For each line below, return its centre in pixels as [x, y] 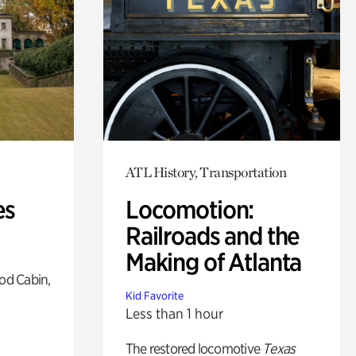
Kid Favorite [154, 295]
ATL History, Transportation [206, 172]
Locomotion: [190, 209]
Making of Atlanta [213, 262]
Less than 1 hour [174, 313]
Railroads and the [213, 236]
